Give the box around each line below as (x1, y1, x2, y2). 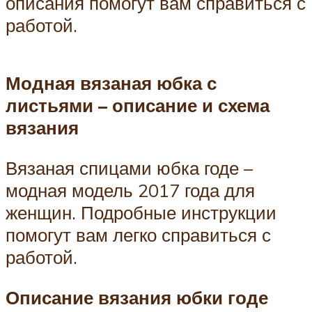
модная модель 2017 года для (6, 178, 255, 201)
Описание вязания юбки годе (6, 286, 268, 309)
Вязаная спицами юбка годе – (6, 156, 253, 179)
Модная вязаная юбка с (6, 72, 217, 95)
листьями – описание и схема (6, 94, 270, 117)
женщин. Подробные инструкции (6, 201, 276, 224)
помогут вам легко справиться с (6, 223, 271, 246)
